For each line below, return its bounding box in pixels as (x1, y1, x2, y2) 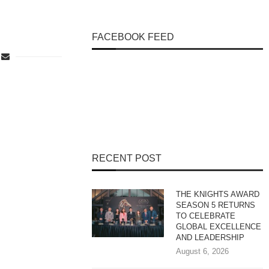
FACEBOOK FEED (92, 32, 175, 42)
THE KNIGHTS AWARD (176, 190, 260, 199)
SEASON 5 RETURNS (176, 201, 256, 210)
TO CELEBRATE (176, 211, 236, 220)
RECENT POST (92, 153, 162, 163)
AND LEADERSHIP (176, 233, 247, 242)
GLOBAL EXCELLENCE (176, 222, 262, 231)
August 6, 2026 (176, 247, 229, 256)
